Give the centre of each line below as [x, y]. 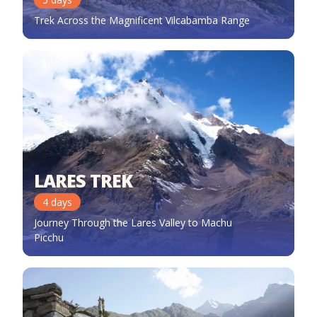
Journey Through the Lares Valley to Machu [133, 223]
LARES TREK [83, 181]
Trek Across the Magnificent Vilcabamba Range [142, 21]
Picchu [49, 238]
